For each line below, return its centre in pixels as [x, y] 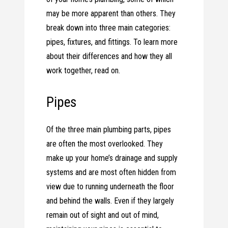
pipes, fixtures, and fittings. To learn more [112, 42]
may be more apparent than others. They [111, 14]
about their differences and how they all [109, 56]
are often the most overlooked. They [105, 144]
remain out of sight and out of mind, [103, 215]
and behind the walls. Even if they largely [110, 201]
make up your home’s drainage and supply [112, 158]
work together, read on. [83, 71]
